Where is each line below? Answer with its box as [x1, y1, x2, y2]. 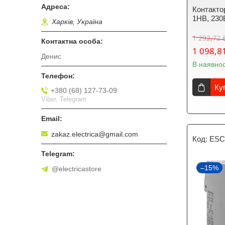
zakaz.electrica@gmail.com [51, 130, 138, 138]
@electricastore [52, 164, 101, 173]
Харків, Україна [52, 18, 102, 26]
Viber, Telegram [41, 95, 86, 103]
